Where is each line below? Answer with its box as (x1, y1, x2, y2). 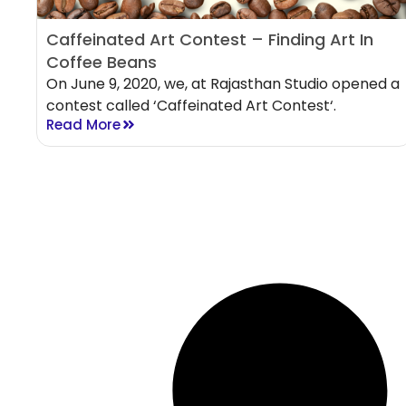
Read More (46, 115, 121, 135)
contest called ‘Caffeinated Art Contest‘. (46, 95, 336, 117)
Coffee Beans (46, 51, 157, 74)
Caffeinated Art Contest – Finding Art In (46, 28, 373, 52)
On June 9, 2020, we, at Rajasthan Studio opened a (46, 73, 400, 95)
